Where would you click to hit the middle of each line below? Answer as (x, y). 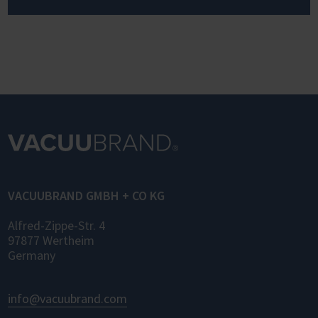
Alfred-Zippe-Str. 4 (56, 226)
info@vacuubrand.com (67, 299)
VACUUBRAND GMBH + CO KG (86, 196)
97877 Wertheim (51, 241)
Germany (32, 256)
